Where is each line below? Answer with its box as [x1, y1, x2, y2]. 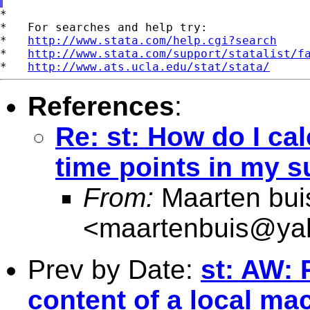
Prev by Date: [28, 254, 201, 284]
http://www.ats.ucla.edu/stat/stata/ [28, 60, 270, 73]
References [28, 91, 174, 121]
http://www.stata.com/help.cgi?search [28, 33, 277, 47]
